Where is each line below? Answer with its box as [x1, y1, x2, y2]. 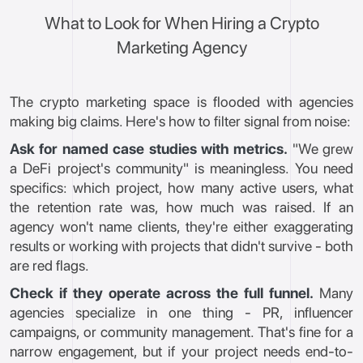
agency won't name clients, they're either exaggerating [10, 218, 353, 235]
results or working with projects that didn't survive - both [10, 237, 353, 254]
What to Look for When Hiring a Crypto [44, 13, 319, 33]
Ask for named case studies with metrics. [10, 140, 288, 157]
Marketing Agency [116, 37, 247, 58]
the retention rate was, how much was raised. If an [10, 199, 353, 216]
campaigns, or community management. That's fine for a [10, 323, 353, 340]
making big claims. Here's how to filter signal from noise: [10, 113, 351, 130]
